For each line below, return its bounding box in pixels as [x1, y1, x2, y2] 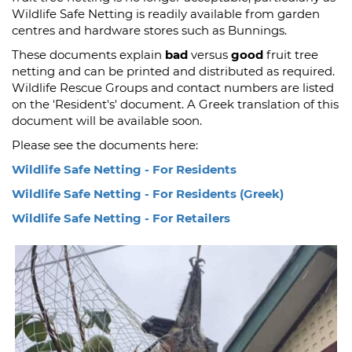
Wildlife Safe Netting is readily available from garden [12, 6, 320, 21]
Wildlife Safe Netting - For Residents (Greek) [12, 186, 284, 201]
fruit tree [263, 47, 318, 62]
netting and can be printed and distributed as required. [12, 64, 335, 79]
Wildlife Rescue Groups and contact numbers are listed [12, 80, 334, 95]
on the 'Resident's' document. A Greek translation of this [12, 97, 339, 112]
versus [191, 47, 231, 62]
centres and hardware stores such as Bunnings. [12, 23, 287, 38]
